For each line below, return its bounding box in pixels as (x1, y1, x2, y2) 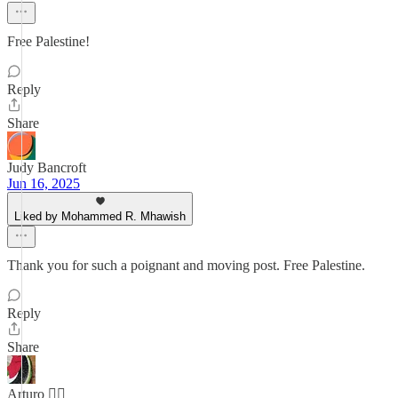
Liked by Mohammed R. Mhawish (14, 210, 186, 223)
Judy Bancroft (7, 160, 86, 175)
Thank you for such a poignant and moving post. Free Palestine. (7, 258, 365, 273)
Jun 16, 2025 (7, 176, 80, 191)
